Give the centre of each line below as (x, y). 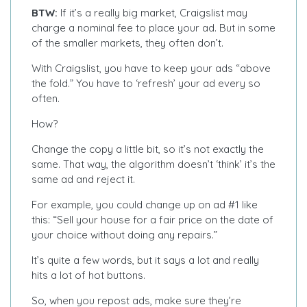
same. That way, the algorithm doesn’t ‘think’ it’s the (153, 164)
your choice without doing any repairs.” (124, 234)
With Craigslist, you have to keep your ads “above (151, 68)
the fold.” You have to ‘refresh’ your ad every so (146, 83)
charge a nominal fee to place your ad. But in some (153, 27)
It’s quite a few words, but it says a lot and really (145, 260)
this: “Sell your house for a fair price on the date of (152, 219)
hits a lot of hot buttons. (90, 275)
